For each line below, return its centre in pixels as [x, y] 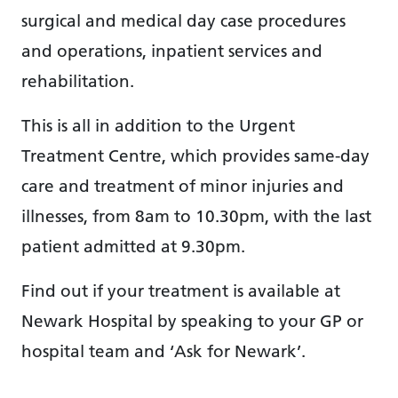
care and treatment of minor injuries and [183, 185]
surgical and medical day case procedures [183, 20]
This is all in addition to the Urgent [158, 125]
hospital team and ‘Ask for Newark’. [163, 350]
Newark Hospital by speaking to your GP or [192, 320]
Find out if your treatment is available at [181, 290]
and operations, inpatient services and [172, 50]
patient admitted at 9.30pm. [133, 246]
